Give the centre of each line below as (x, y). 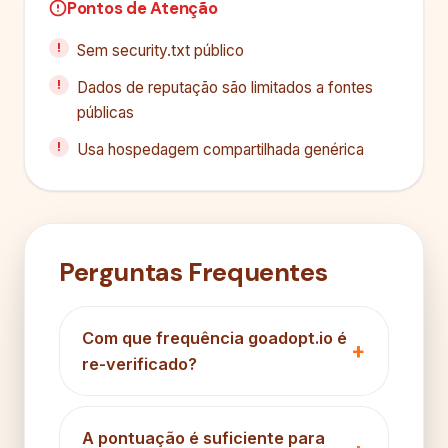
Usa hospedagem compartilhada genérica (220, 149)
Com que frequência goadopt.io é (214, 337)
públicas (105, 112)
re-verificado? (139, 363)
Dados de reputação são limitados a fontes (225, 87)
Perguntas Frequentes (193, 272)
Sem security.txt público (160, 50)
